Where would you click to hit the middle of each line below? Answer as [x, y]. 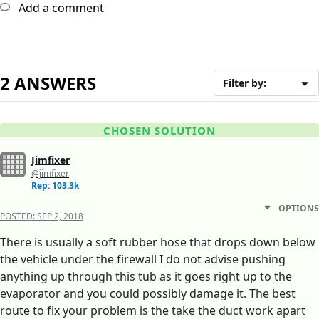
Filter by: [245, 83]
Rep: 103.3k [55, 186]
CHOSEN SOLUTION [159, 131]
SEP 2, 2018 [60, 216]
